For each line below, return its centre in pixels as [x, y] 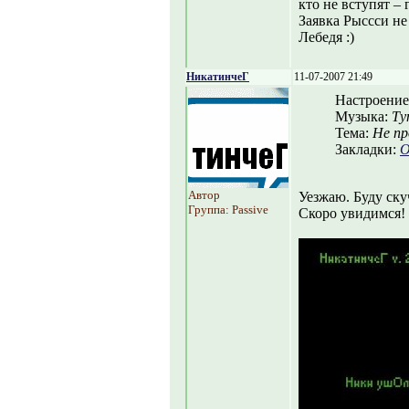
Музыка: [363, 116]
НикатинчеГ [218, 77]
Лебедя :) [326, 37]
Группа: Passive [228, 210]
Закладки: [367, 149]
